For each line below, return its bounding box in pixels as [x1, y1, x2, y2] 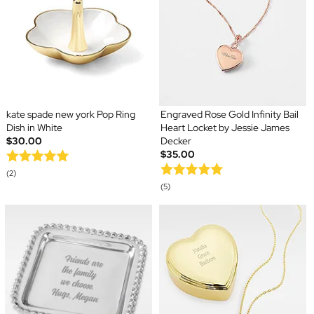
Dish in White [6, 121, 62, 135]
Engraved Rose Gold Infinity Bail [161, 108, 299, 121]
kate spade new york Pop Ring [6, 108, 135, 121]
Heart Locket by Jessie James [161, 121, 289, 135]
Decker [161, 135, 191, 148]
